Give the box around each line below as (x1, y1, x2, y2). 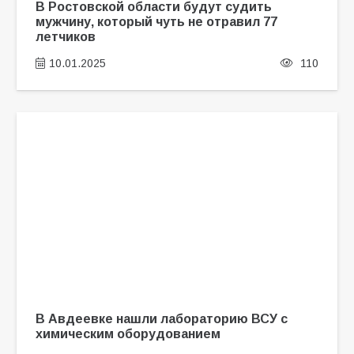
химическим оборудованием (35, 326, 220, 341)
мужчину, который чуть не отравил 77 (35, 14, 277, 29)
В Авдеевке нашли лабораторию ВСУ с (35, 311, 288, 326)
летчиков (35, 29, 96, 44)
